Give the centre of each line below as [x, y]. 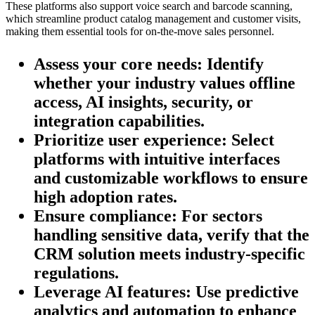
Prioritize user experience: [130, 140]
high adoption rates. [105, 197]
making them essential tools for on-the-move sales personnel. [140, 32]
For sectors [220, 216]
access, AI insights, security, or [143, 102]
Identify [233, 64]
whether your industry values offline [165, 83]
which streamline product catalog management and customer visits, [153, 19]
